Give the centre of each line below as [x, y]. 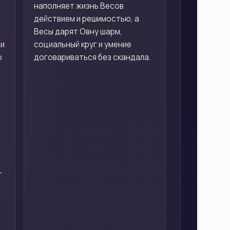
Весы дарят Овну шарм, [78, 31]
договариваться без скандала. [92, 57]
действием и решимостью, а [86, 18]
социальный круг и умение [82, 44]
